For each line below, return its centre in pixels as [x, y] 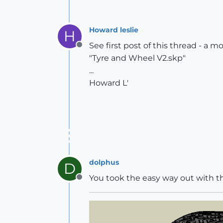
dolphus [104, 162]
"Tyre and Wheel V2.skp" [137, 58]
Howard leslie [114, 30]
